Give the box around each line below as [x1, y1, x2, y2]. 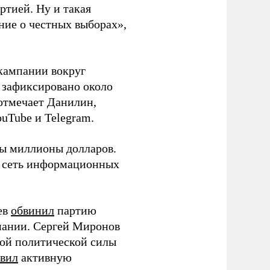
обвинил [11, 204, 54, 217]
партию [54, 204, 96, 217]
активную [18, 251, 72, 264]
